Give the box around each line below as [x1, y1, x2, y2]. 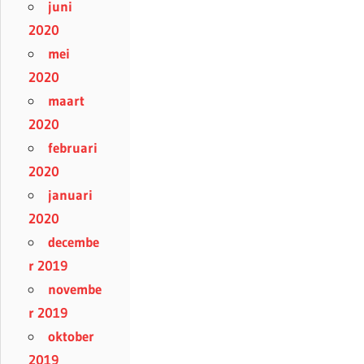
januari [48, 186, 93, 204]
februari [48, 139, 97, 157]
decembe [48, 233, 99, 251]
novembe [48, 280, 102, 298]
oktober [48, 327, 94, 345]
